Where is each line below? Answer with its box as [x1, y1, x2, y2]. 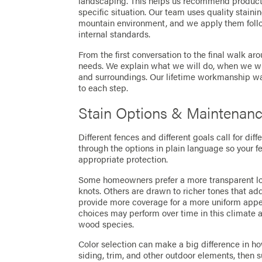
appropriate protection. [78, 153, 168, 166]
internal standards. [78, 27, 151, 41]
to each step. [78, 81, 129, 94]
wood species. [78, 217, 135, 230]
